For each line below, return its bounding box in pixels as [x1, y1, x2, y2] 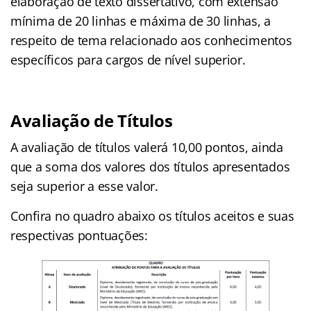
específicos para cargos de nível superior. [10, 51, 246, 68]
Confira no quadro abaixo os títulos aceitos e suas [10, 207, 294, 224]
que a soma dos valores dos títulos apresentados [10, 158, 290, 175]
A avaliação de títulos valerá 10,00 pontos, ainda [10, 138, 283, 155]
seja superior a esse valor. [10, 177, 158, 194]
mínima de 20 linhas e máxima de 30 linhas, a [10, 12, 271, 29]
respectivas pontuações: [10, 226, 148, 244]
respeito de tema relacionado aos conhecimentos [10, 31, 292, 49]
